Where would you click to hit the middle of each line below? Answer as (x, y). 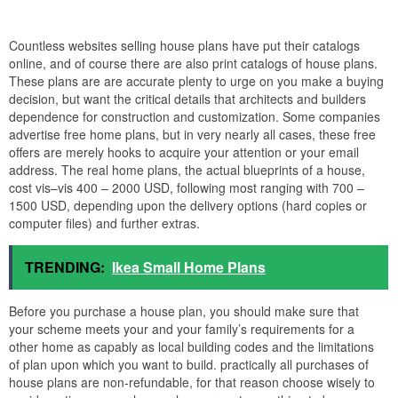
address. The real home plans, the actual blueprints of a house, (187, 169)
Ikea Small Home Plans (189, 267)
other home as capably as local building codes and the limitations (191, 346)
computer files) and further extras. (104, 223)
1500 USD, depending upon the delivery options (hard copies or (188, 205)
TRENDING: (65, 267)
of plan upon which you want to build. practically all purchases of (189, 364)
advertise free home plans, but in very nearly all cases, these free (192, 134)
